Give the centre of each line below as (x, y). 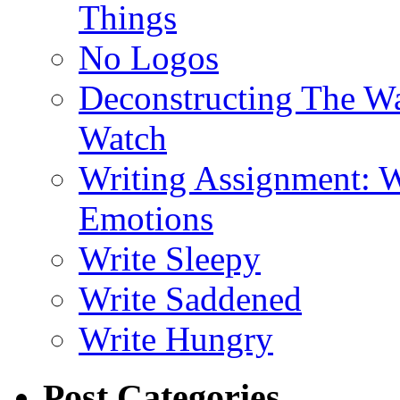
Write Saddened (190, 298)
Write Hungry (176, 338)
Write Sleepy (170, 258)
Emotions (146, 218)
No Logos (149, 57)
